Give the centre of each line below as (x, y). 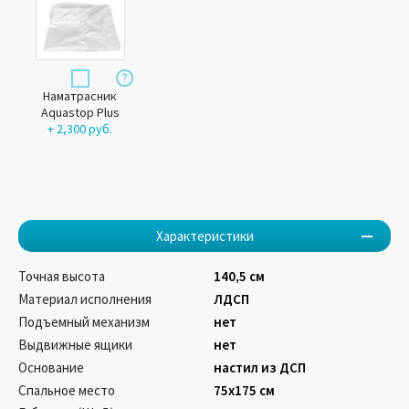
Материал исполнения (85, 299)
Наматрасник (80, 96)
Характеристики (204, 236)
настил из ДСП (260, 368)
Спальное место (67, 391)
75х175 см (244, 391)
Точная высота (62, 277)
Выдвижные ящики (75, 345)
